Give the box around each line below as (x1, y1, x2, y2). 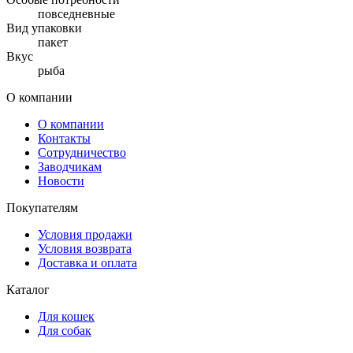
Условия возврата (38, 241, 132, 255)
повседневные (38, 6, 115, 20)
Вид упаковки (6, 20, 82, 35)
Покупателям (6, 200, 78, 214)
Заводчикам (38, 159, 102, 173)
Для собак (38, 323, 91, 337)
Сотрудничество (38, 145, 126, 159)
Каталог (6, 282, 50, 296)
